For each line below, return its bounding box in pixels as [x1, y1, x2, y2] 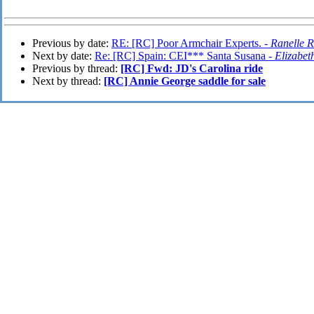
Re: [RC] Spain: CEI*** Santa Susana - [95, 50, 275, 62]
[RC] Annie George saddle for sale [104, 75, 266, 88]
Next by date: [32, 50, 95, 62]
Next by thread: [32, 75, 104, 88]
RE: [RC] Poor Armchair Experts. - [111, 37, 271, 50]
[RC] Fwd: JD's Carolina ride [121, 62, 263, 75]
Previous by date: [32, 37, 111, 50]
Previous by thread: [32, 62, 121, 75]
